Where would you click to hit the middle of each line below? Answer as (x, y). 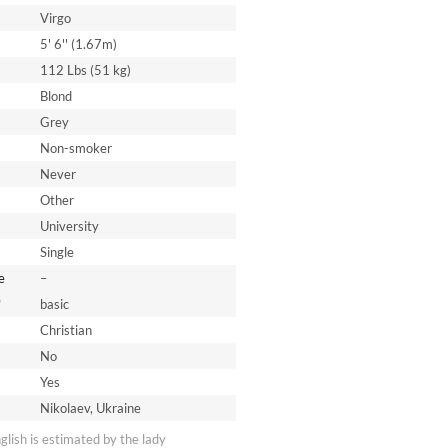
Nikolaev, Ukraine (90, 408)
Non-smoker (75, 148)
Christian (65, 330)
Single (56, 252)
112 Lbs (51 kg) (85, 70)
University (69, 226)
